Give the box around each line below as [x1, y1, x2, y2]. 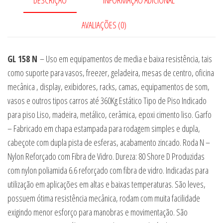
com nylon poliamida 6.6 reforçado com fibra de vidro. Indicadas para [7, 164, 209, 176]
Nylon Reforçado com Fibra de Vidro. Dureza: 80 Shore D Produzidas [7, 150, 205, 162]
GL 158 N [7, 52, 37, 65]
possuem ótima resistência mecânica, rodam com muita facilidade [7, 192, 200, 204]
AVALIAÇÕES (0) [82, 18, 126, 31]
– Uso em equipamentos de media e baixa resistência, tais [37, 52, 212, 65]
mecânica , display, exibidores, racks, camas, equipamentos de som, [7, 80, 210, 93]
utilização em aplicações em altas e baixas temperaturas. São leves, [7, 178, 206, 190]
